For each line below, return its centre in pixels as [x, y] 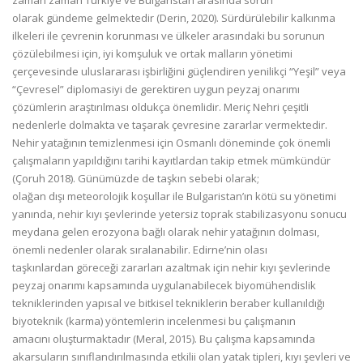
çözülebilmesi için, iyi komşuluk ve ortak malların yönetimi [152, 53]
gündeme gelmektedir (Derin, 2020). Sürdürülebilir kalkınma [191, 18]
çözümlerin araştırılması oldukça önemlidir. [118, 107]
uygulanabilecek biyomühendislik [234, 285]
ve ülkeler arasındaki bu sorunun [243, 36]
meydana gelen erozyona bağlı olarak [107, 232]
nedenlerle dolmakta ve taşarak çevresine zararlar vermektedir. [170, 125]
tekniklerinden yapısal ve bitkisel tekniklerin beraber [143, 303]
